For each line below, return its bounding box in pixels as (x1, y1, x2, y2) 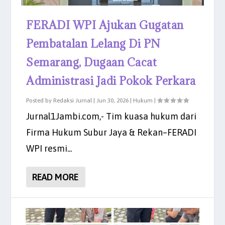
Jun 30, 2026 (96, 96, 129, 104)
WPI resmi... (26, 143, 72, 154)
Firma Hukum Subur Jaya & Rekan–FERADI (26, 127, 197, 138)
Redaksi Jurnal (53, 96, 92, 104)
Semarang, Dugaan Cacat (26, 54, 157, 69)
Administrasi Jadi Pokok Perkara (26, 73, 196, 88)
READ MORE (32, 171, 79, 182)
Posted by (26, 96, 54, 104)
